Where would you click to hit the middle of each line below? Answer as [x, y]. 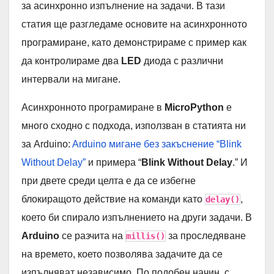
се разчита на [94, 236]
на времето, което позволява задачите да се [122, 254]
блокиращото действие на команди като [113, 199]
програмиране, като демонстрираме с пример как [134, 43]
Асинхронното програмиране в [93, 108]
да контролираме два [71, 61]
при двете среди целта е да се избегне [109, 181]
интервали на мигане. [71, 80]
